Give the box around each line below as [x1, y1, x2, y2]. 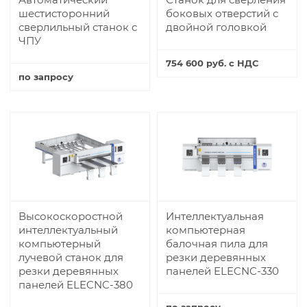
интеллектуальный [19, 223, 118, 236]
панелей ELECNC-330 [166, 264, 279, 278]
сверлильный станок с [19, 20, 137, 34]
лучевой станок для [19, 250, 123, 264]
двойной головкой [166, 20, 267, 34]
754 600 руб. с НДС [166, 57, 258, 69]
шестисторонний [19, 6, 110, 20]
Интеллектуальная [166, 209, 264, 223]
